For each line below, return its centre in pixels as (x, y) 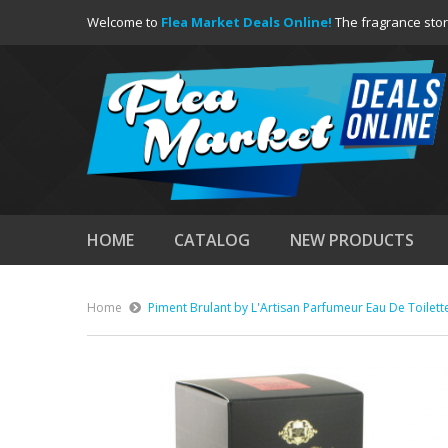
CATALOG (212, 240)
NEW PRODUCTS (352, 240)
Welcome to (124, 22)
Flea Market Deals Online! (246, 22)
